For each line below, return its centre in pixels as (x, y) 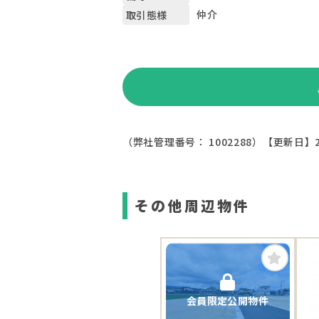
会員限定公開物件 (228, 300)
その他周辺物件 (193, 205)
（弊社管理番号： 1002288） (193, 142)
